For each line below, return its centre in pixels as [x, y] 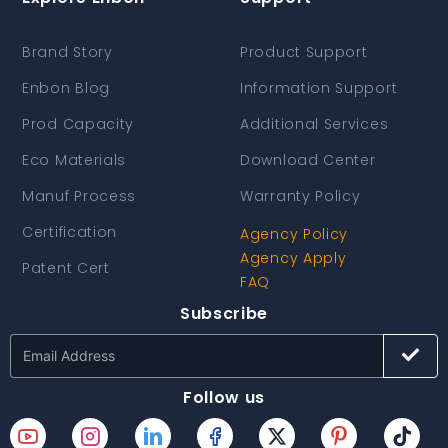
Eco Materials [74, 160]
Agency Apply [293, 258]
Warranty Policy [300, 196]
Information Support [319, 88]
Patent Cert [66, 268]
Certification [70, 232]
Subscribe [224, 313]
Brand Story [67, 52]
